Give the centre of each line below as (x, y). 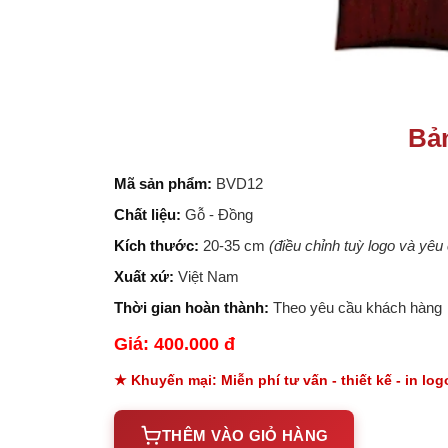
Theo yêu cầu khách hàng (355, 307)
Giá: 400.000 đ (174, 344)
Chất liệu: (147, 214)
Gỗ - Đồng (219, 214)
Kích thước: (156, 245)
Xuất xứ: (144, 276)
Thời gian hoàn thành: (191, 307)
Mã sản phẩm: (163, 183)
